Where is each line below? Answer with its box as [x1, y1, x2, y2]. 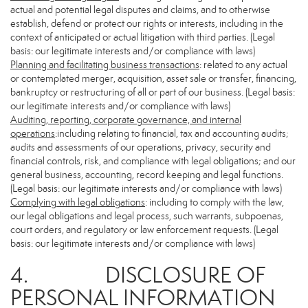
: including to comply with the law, [145, 196, 284, 208]
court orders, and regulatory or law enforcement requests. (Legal [10, 223, 278, 236]
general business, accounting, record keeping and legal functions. [10, 168, 283, 181]
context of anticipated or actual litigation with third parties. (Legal [10, 31, 275, 43]
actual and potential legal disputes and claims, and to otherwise [10, 3, 270, 16]
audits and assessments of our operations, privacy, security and [10, 141, 271, 153]
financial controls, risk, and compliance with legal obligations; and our [10, 155, 296, 167]
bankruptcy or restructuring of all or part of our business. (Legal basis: [10, 86, 295, 98]
